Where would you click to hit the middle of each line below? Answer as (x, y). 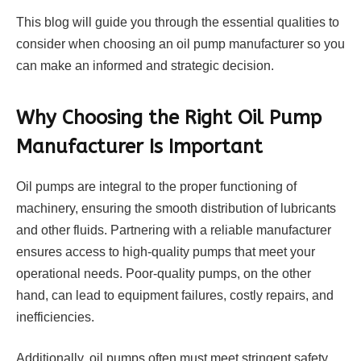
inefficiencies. (55, 317)
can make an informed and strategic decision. (145, 66)
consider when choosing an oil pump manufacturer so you (180, 44)
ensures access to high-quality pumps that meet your (166, 251)
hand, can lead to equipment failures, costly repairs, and (175, 295)
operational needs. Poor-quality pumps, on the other (164, 273)
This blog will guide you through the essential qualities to (178, 23)
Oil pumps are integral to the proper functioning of (156, 186)
